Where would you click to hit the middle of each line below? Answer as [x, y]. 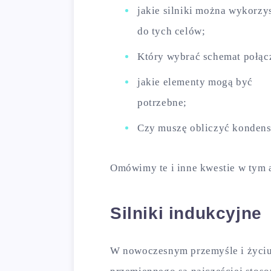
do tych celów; [171, 31]
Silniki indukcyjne [186, 214]
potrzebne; [162, 103]
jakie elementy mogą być [195, 82]
